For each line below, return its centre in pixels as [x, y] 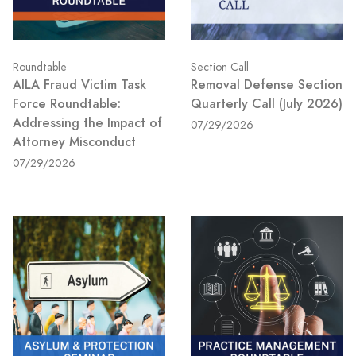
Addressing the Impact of [87, 123]
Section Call [220, 68]
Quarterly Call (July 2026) [267, 104]
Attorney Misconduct [74, 142]
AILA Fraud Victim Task [79, 85]
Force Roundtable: [67, 104]
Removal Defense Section [267, 85]
